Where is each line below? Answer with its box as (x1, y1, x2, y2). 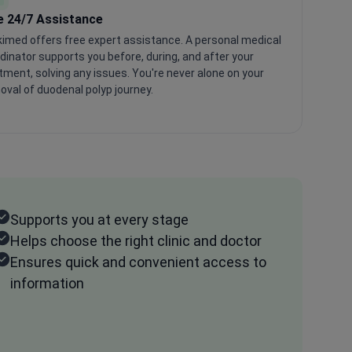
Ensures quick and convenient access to (10, 253, 267, 270)
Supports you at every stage (10, 211, 189, 228)
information (10, 274, 85, 291)
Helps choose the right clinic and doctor (10, 232, 262, 249)
